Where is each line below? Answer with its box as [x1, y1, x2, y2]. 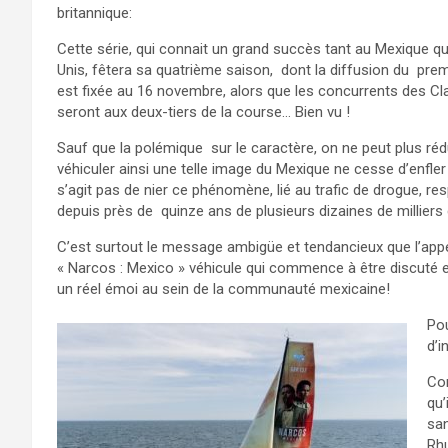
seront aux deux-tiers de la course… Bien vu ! [57, 103, 350, 121]
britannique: [57, 4, 136, 22]
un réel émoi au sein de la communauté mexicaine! [57, 280, 390, 298]
